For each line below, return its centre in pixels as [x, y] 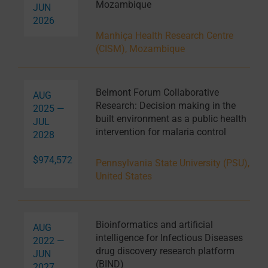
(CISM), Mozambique [140, 48]
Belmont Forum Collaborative [157, 92]
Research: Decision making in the [165, 105]
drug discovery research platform [165, 251]
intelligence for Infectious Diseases [169, 237]
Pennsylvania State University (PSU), [172, 163]
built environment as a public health [171, 118]
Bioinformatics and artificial [154, 224]
